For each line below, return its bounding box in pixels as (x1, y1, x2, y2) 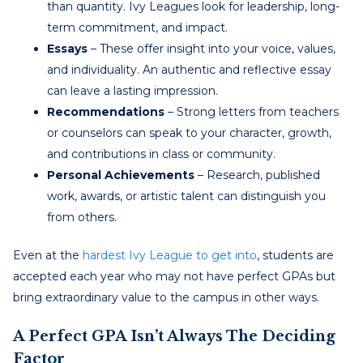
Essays (47, 41, 88, 56)
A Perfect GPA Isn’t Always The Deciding (13, 327, 335, 345)
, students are (257, 247, 334, 263)
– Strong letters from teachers (164, 104, 339, 119)
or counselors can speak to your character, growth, (47, 125, 331, 140)
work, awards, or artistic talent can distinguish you (47, 188, 326, 203)
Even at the (13, 247, 83, 263)
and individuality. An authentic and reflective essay (47, 62, 331, 77)
